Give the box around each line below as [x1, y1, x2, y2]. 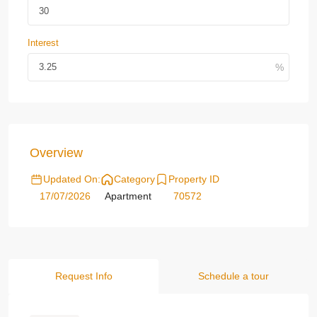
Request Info [54, 270, 113, 282]
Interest [28, 38, 59, 48]
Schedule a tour [198, 270, 269, 282]
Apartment [104, 190, 151, 202]
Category [114, 173, 155, 185]
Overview [30, 146, 83, 160]
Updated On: [43, 173, 100, 185]
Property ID [168, 173, 219, 185]
